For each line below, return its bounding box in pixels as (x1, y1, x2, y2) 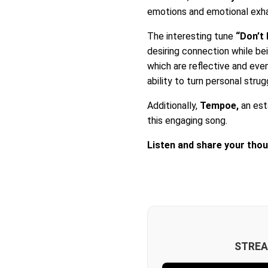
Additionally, (147, 100, 200, 111)
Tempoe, (200, 100, 239, 111)
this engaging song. (147, 115, 228, 126)
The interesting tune (147, 31, 236, 42)
